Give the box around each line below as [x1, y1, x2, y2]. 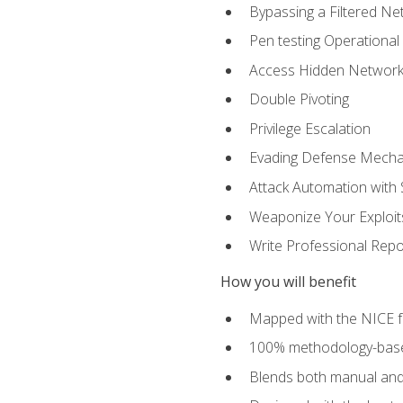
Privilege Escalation [248, 118, 371, 139]
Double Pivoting [248, 89, 349, 110]
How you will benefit [219, 272, 356, 292]
